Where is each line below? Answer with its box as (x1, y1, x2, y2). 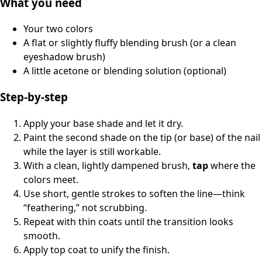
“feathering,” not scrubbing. (23, 201, 147, 214)
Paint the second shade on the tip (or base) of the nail (23, 130, 260, 144)
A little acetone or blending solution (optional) (23, 64, 226, 78)
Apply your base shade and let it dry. (23, 116, 183, 130)
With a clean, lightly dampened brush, (23, 158, 192, 172)
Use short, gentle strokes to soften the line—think (23, 187, 245, 200)
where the (208, 158, 256, 172)
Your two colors (23, 22, 93, 36)
